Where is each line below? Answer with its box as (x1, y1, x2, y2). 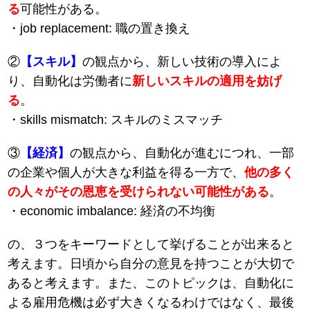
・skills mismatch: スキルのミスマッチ (8, 113, 224, 127)
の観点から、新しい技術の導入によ (82, 55, 282, 69)
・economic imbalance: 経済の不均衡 (8, 204, 216, 219)
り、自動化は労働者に (8, 74, 133, 89)
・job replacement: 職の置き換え (8, 21, 191, 36)
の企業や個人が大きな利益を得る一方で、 (8, 165, 245, 180)
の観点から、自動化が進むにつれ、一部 (70, 146, 295, 161)
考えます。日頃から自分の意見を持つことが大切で (8, 257, 295, 271)
